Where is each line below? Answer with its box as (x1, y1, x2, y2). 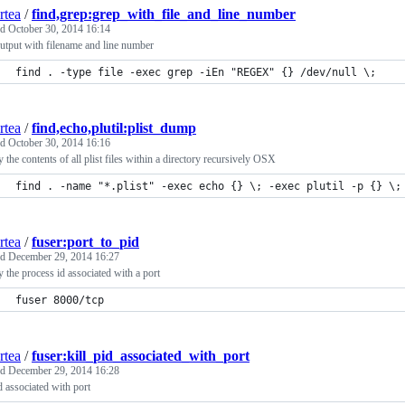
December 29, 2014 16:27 (8, 250, 119, 263)
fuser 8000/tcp (15, 294, 104, 306)
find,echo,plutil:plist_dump (32, 120, 196, 136)
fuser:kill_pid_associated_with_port (32, 348, 250, 363)
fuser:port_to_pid (32, 234, 139, 250)
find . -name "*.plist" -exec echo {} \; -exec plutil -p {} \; (15, 180, 401, 193)
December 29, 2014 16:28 (8, 364, 119, 377)
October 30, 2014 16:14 (8, 23, 110, 35)
